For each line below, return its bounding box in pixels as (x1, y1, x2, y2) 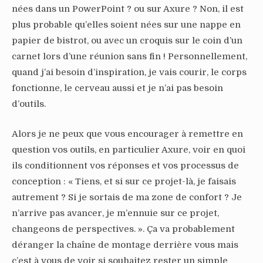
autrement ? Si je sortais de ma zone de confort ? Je (12, 192, 242, 203)
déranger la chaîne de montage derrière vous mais (12, 240, 238, 251)
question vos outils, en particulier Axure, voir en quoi (12, 144, 245, 156)
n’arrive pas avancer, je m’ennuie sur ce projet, (12, 208, 219, 219)
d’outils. (12, 99, 46, 110)
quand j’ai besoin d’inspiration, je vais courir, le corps (12, 67, 247, 78)
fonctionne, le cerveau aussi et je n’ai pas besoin (12, 83, 223, 94)
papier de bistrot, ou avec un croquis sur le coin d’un (12, 35, 242, 46)
